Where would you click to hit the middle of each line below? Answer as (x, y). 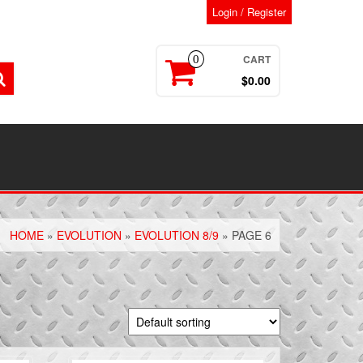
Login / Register (249, 12)
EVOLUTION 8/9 (177, 235)
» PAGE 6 (245, 235)
